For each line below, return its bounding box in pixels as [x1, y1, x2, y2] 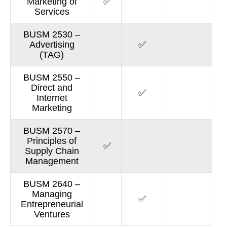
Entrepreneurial [20, 199, 83, 209]
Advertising [29, 40, 74, 50]
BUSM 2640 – [23, 179, 81, 189]
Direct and [31, 83, 73, 93]
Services [34, 7, 69, 17]
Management [25, 156, 79, 166]
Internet [36, 93, 67, 103]
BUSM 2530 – [23, 29, 81, 40]
